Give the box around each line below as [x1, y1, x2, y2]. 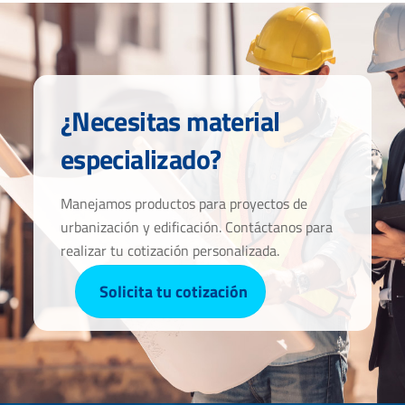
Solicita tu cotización [99, 279, 248, 305]
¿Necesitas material [60, 99, 280, 142]
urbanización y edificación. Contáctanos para [60, 215, 333, 238]
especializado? [60, 137, 221, 180]
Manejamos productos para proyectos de [60, 192, 307, 214]
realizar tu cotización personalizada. [60, 239, 279, 261]
